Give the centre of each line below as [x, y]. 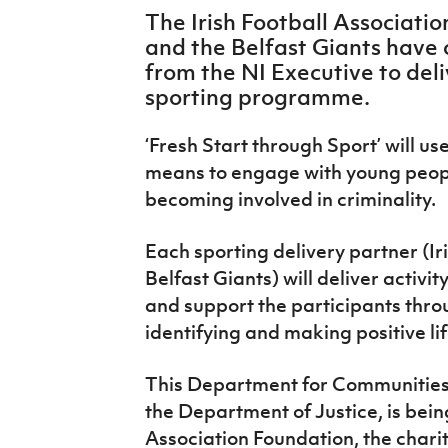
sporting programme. [259, 96]
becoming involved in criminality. [292, 198]
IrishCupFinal [67, 16]
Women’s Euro [71, 62]
